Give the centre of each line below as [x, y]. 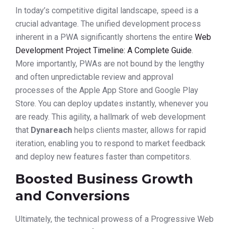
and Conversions [73, 196]
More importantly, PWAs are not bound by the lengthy [110, 63]
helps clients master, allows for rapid [139, 130]
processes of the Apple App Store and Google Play [107, 90]
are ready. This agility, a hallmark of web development [110, 117]
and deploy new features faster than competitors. [103, 156]
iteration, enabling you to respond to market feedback [110, 143]
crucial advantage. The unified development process [108, 24]
